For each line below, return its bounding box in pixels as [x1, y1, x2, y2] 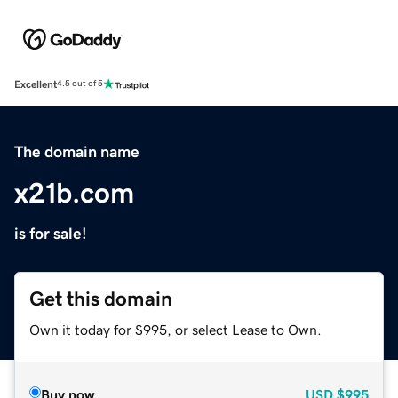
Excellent [14, 78, 57, 90]
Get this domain [29, 288, 172, 309]
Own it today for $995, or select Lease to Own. [29, 322, 322, 337]
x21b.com [14, 178, 134, 207]
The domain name [14, 143, 139, 160]
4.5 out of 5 [57, 79, 103, 89]
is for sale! [14, 225, 87, 242]
